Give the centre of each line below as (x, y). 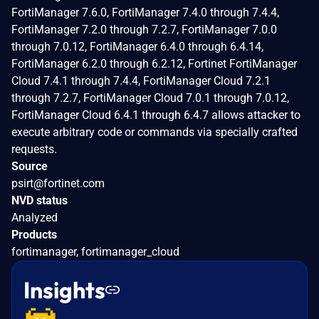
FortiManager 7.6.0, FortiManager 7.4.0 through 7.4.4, (145, 12)
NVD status (40, 200)
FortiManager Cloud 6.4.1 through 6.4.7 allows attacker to (156, 115)
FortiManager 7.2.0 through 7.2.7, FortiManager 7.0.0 (144, 29)
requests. (34, 149)
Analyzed (35, 217)
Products (34, 234)
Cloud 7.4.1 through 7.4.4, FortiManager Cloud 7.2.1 (141, 80)
